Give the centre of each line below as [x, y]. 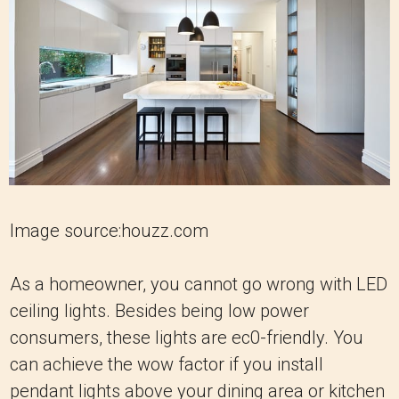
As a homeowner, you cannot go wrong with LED [199, 285]
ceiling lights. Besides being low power [159, 311]
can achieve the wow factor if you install [167, 365]
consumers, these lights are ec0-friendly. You [187, 338]
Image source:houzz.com [109, 231]
